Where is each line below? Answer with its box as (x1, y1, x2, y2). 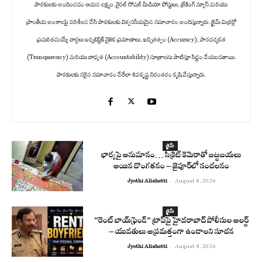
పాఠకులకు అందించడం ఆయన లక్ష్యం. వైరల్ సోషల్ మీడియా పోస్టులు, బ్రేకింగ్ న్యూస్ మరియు (35, 1, 227, 9)
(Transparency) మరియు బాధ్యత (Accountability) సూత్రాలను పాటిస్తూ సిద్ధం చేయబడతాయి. (26, 54, 236, 61)
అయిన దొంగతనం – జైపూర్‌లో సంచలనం (113, 161, 230, 174)
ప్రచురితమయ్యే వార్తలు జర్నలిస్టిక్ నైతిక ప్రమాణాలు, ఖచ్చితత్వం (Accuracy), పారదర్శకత (36, 36, 226, 44)
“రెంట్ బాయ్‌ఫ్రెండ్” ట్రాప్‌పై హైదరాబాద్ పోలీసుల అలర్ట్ (94, 216, 249, 228)
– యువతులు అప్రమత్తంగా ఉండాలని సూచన (109, 227, 235, 239)
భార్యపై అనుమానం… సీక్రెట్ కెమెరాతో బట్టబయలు (101, 150, 242, 163)
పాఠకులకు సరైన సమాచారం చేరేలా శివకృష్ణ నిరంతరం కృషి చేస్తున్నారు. (56, 71, 206, 79)
